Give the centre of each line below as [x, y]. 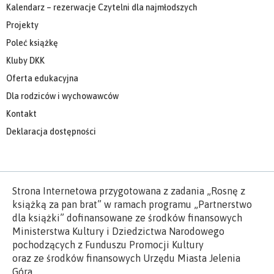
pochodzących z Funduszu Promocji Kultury [108, 244]
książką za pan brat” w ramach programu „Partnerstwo [132, 204]
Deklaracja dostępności [51, 131]
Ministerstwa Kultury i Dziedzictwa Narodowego [118, 231]
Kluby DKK [25, 60]
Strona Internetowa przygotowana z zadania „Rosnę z [129, 191]
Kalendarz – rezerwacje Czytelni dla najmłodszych [102, 7]
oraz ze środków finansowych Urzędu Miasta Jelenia [126, 258]
